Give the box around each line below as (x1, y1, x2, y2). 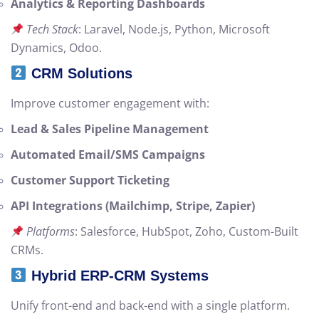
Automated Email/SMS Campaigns (11, 147, 205, 163)
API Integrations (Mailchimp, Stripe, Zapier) (11, 198, 255, 214)
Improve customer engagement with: (11, 95, 209, 112)
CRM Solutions (26, 66, 132, 82)
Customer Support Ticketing (11, 172, 169, 189)
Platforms (26, 224, 75, 240)
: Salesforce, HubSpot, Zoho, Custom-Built (75, 224, 299, 240)
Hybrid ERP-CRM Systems (26, 268, 209, 284)
